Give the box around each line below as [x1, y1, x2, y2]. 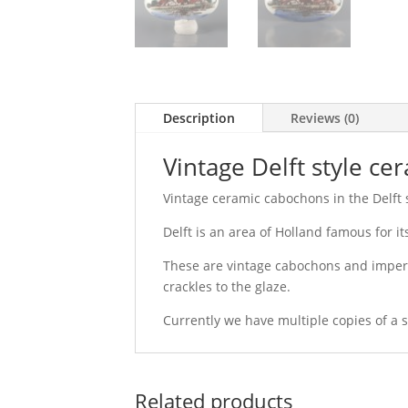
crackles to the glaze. [162, 278, 291, 296]
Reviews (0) [290, 109, 359, 127]
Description [162, 109, 235, 127]
